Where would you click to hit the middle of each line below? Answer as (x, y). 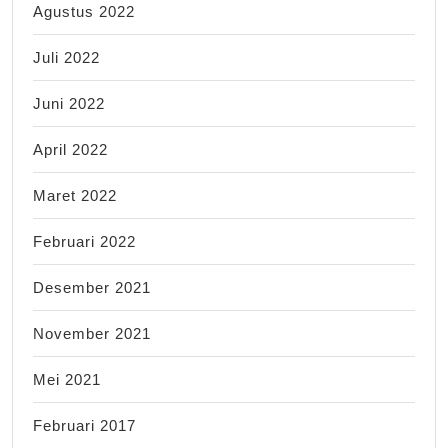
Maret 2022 (75, 195)
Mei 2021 (67, 379)
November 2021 (92, 333)
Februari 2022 (84, 241)
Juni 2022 (69, 103)
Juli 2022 (66, 57)
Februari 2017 (84, 425)
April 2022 (70, 149)
